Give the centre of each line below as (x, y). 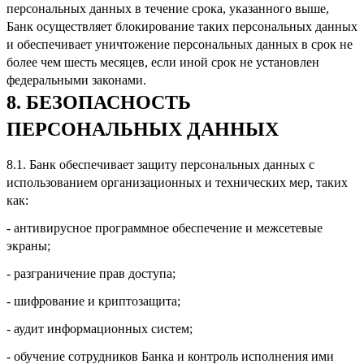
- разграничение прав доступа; (91, 273)
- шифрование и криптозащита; (93, 301)
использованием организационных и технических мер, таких (177, 182)
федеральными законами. (76, 80)
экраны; (28, 245)
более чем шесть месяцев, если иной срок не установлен (163, 62)
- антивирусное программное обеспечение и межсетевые (165, 227)
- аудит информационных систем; (100, 328)
